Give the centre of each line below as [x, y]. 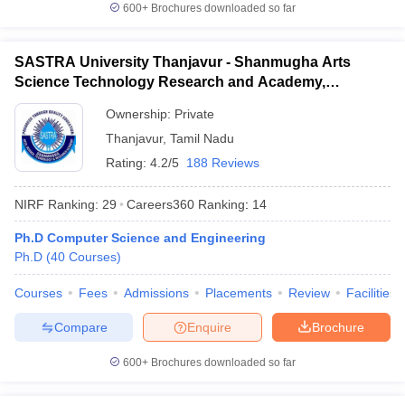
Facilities [371, 293]
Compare [80, 327]
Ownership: [140, 114]
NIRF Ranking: [57, 204]
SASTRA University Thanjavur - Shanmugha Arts [183, 62]
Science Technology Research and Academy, [170, 82]
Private [194, 114]
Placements [239, 293]
